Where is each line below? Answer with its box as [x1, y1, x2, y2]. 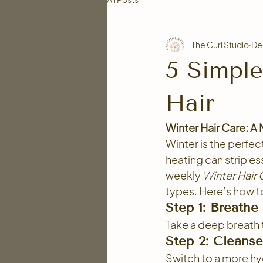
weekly [166, 168, 203, 182]
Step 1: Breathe [166, 200, 258, 215]
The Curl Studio [191, 39, 249, 50]
